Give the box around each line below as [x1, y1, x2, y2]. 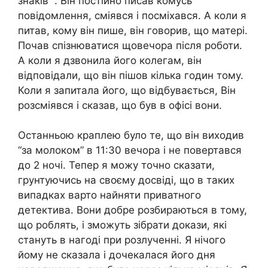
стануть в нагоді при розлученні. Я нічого [18, 234, 226, 246]
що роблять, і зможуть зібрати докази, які [18, 219, 227, 232]
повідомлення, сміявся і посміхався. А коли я [18, 9, 246, 22]
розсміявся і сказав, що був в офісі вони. [18, 99, 222, 111]
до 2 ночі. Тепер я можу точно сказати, [18, 159, 215, 172]
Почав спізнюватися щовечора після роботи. [18, 39, 242, 51]
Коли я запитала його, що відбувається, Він [18, 84, 236, 96]
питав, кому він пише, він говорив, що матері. [18, 24, 248, 36]
